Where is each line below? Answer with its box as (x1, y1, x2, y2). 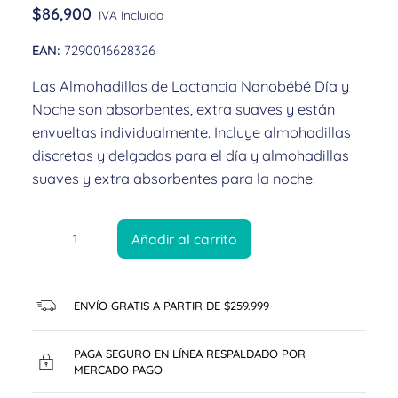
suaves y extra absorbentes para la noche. (32, 170, 315, 188)
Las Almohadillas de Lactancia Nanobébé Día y (32, 77, 349, 96)
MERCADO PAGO (74, 362, 163, 378)
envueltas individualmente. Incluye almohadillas (32, 123, 351, 142)
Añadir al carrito (131, 230, 237, 249)
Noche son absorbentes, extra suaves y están (32, 100, 335, 119)
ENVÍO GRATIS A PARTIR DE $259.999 (74, 298, 269, 314)
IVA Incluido (99, 7, 163, 23)
